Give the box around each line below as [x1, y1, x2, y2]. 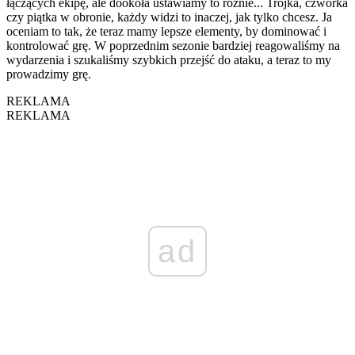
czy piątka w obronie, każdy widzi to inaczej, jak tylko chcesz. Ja [6, 10, 332, 24]
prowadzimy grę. [6, 67, 91, 81]
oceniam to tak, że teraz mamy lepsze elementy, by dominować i [6, 24, 326, 38]
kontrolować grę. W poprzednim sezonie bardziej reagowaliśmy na [6, 38, 340, 52]
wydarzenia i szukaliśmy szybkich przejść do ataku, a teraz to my [6, 52, 331, 67]
